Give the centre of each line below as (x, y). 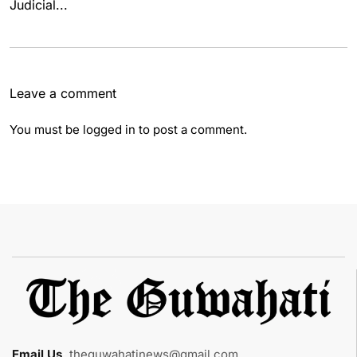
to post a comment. (191, 129)
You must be (46, 129)
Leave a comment (63, 93)
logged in (109, 129)
